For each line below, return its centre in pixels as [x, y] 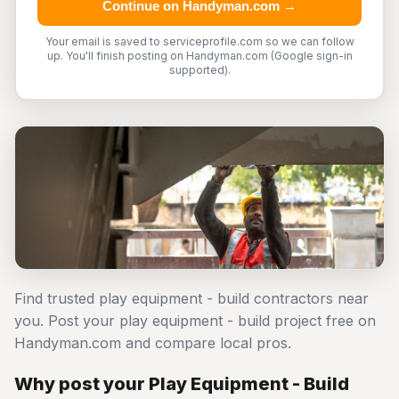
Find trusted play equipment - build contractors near [191, 298]
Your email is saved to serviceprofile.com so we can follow [199, 41]
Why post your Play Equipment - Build [182, 384]
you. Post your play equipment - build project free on [195, 321]
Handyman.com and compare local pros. [153, 343]
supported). [199, 70]
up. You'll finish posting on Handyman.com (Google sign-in [199, 56]
